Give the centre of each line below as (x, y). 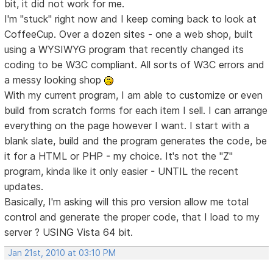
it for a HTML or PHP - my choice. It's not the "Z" (119, 156)
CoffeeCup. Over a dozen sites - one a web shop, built (129, 34)
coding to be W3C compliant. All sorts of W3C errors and (135, 64)
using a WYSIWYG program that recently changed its (124, 49)
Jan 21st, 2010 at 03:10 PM (62, 253)
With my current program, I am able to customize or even (134, 95)
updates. (24, 186)
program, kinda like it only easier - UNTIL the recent (122, 171)
